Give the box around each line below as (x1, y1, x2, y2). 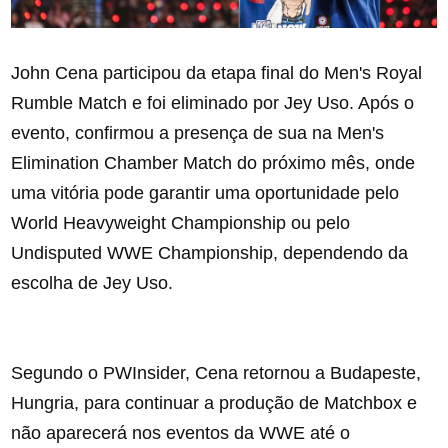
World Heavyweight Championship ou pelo (11, 213, 351, 234)
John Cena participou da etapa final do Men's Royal (11, 63, 423, 84)
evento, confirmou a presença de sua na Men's (11, 123, 385, 144)
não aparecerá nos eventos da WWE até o (11, 423, 351, 444)
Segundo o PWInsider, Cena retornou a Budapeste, (11, 363, 422, 384)
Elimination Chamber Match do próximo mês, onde (11, 153, 416, 174)
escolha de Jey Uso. (11, 273, 179, 294)
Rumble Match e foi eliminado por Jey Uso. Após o (11, 93, 415, 114)
